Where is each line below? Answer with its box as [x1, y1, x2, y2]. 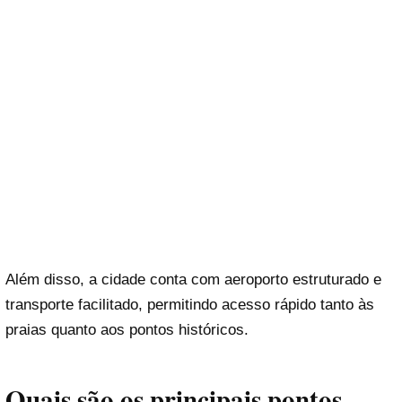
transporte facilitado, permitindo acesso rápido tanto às [5, 296, 374, 314]
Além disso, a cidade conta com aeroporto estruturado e [5, 271, 381, 289]
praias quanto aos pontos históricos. [5, 321, 249, 339]
